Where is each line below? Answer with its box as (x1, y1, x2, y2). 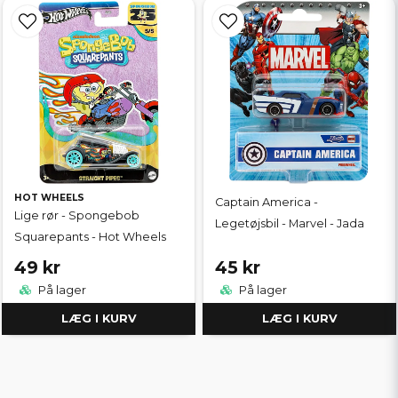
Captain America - (215, 195, 318, 209)
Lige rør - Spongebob (14, 208, 139, 222)
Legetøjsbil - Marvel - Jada (215, 216, 364, 230)
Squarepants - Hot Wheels (14, 229, 166, 243)
